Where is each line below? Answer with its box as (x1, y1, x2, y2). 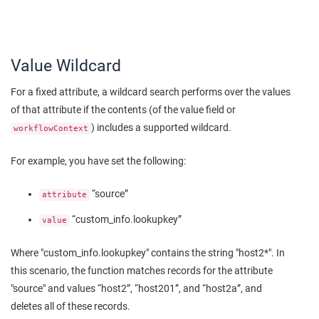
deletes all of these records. (11, 300, 130, 312)
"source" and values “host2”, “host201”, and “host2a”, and (11, 283, 262, 294)
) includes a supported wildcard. (91, 121, 231, 133)
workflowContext (14, 123, 88, 133)
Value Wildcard (11, 56, 121, 75)
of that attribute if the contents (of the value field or (11, 103, 236, 115)
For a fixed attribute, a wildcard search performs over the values (11, 85, 291, 98)
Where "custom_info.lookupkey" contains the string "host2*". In (11, 247, 285, 258)
